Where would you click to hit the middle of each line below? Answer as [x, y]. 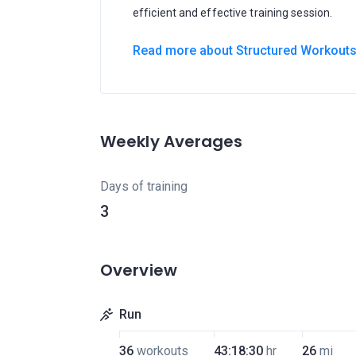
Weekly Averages [172, 141]
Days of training [144, 186]
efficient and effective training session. [233, 13]
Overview [139, 270]
